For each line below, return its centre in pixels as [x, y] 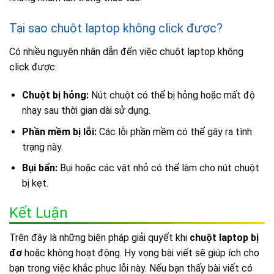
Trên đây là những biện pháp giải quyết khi [99, 238]
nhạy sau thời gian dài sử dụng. [86, 111]
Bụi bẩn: [39, 168]
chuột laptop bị [224, 238]
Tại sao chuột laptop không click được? [116, 28]
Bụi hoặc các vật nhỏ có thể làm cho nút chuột [158, 168]
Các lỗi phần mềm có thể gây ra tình [174, 131]
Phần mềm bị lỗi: [59, 131]
